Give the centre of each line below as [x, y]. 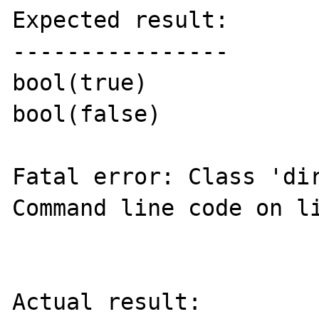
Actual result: [107, 302]
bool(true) [80, 83]
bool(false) [87, 114]
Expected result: [121, 20]
